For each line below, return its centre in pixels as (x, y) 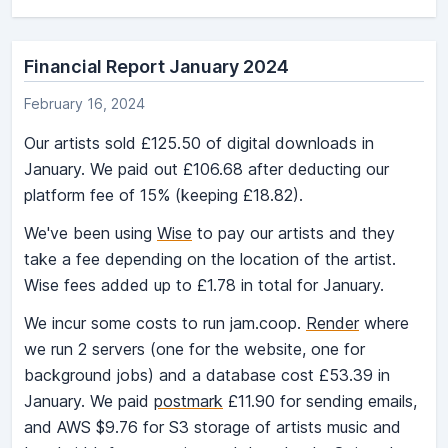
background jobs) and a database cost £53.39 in (207, 375)
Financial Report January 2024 (156, 67)
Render (332, 323)
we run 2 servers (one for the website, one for (194, 349)
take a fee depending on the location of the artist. (210, 259)
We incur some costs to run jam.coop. (165, 323)
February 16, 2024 (84, 104)
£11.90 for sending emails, (320, 401)
